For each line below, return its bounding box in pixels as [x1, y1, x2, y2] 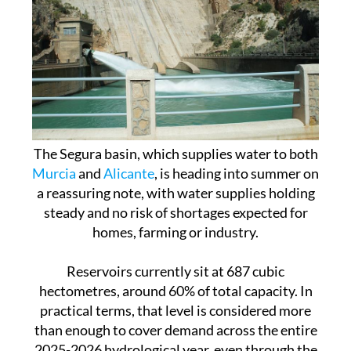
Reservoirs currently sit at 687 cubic [67, 233, 284, 251]
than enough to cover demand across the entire [34, 291, 317, 309]
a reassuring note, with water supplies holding [36, 154, 315, 172]
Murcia [32, 135, 76, 153]
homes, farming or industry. [92, 194, 259, 212]
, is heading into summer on [154, 135, 319, 153]
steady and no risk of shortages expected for [43, 174, 308, 192]
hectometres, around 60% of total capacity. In [38, 252, 313, 270]
